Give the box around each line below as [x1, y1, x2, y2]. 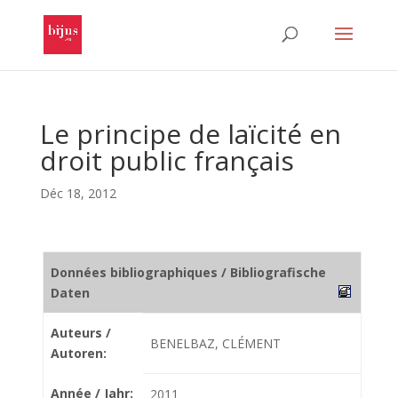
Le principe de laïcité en [39, 115, 341, 152]
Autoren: [51, 345, 107, 362]
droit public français [39, 142, 294, 179]
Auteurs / [51, 324, 111, 341]
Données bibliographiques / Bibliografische [51, 264, 326, 281]
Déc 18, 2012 [39, 185, 116, 202]
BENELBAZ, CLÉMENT [150, 335, 281, 352]
